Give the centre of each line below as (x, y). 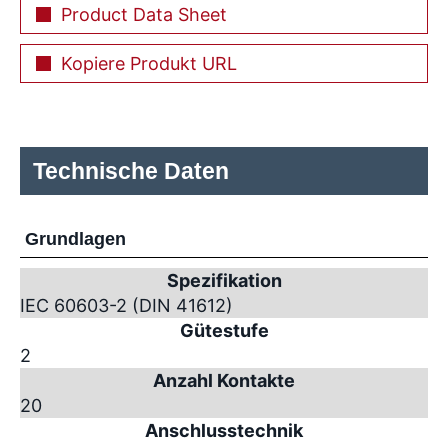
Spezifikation (224, 280)
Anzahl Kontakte (224, 380)
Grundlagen (75, 238)
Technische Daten (131, 170)
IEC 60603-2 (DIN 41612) (126, 305)
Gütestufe (224, 330)
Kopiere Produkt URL (149, 63)
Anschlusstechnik (224, 430)
